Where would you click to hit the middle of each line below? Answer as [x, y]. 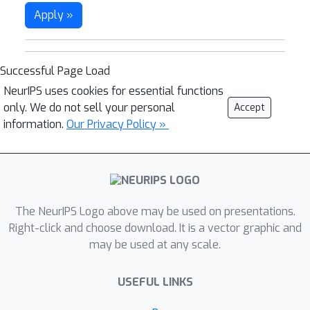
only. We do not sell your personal [89, 108]
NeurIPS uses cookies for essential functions [113, 91]
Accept [249, 108]
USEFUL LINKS [155, 282]
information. [35, 124]
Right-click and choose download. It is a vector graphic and [155, 228]
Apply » [54, 15]
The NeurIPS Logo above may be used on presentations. [155, 212]
